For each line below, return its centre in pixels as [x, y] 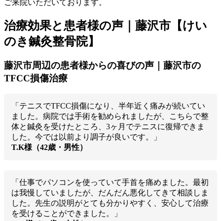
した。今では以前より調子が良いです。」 [86, 137]
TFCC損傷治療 [36, 78]
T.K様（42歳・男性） [49, 147]
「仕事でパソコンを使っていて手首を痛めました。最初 [110, 183]
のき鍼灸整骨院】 [52, 41]
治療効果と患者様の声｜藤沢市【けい [106, 25]
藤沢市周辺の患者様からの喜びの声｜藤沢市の [102, 65]
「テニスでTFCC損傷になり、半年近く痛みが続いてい [108, 106]
